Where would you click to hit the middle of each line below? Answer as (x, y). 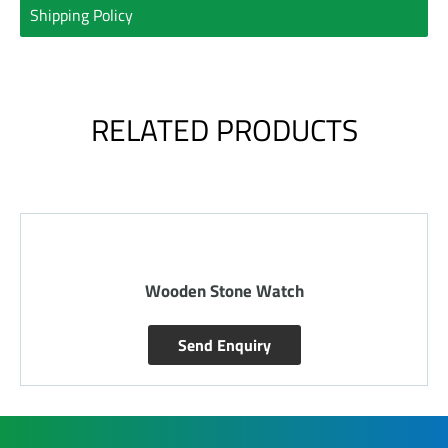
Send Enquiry (208, 344)
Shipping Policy (81, 14)
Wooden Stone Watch (208, 290)
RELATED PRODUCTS (224, 129)
